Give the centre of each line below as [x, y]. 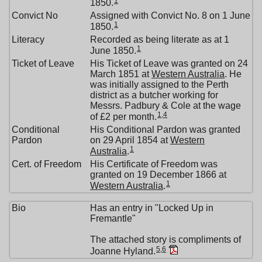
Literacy [28, 39]
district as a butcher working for [154, 95]
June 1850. [113, 50]
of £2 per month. [123, 116]
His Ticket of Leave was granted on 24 [169, 63]
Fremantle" [113, 218]
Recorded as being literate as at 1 [160, 39]
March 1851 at [121, 74]
